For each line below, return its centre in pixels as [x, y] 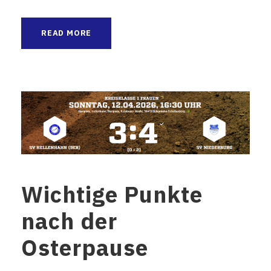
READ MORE [67, 33]
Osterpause [85, 248]
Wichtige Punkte [112, 194]
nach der [69, 221]
